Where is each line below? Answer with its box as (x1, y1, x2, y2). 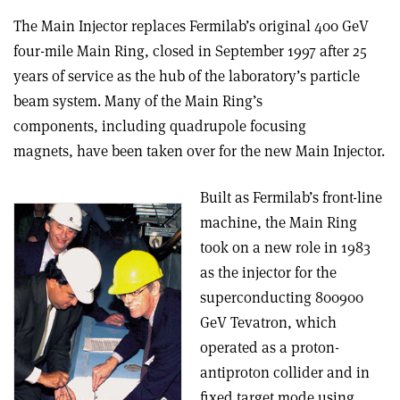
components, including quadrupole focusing (13, 116, 306, 136)
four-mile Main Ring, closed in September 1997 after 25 (13, 41, 367, 61)
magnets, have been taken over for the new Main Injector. (13, 141, 385, 161)
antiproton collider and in (200, 362, 370, 382)
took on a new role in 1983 (200, 237, 371, 257)
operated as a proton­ (200, 337, 339, 357)
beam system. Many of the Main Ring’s (13, 91, 262, 111)
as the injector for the (200, 262, 337, 282)
